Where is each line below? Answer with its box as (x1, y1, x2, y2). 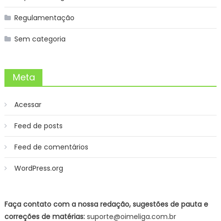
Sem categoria (14, 34, 66, 44)
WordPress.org (14, 163, 63, 173)
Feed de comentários (14, 142, 88, 152)
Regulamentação (14, 12, 74, 23)
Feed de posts (14, 120, 63, 131)
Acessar (14, 99, 41, 110)
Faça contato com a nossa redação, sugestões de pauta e (4, 199, 208, 209)
